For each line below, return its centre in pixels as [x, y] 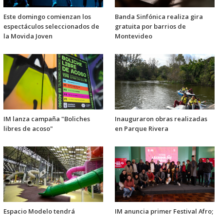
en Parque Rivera [142, 128]
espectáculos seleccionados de [51, 26]
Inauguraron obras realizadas [161, 118]
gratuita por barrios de [150, 26]
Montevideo [134, 36]
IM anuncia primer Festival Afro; [164, 211]
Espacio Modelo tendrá [39, 211]
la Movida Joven [28, 36]
